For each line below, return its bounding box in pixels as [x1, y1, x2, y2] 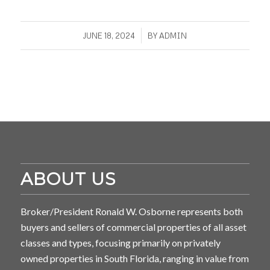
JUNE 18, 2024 [83, 31, 136, 41]
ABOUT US [20, 169, 116, 190]
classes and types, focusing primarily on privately [20, 237, 221, 249]
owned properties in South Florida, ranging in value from [20, 253, 249, 265]
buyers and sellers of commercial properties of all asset [20, 221, 246, 233]
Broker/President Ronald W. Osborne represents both [20, 206, 243, 218]
